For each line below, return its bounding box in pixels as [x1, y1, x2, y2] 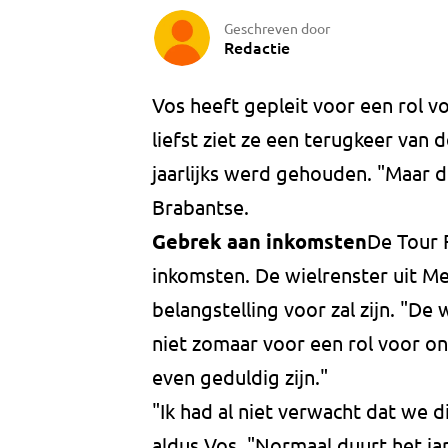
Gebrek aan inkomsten [152, 228, 367, 255]
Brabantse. [152, 194, 249, 220]
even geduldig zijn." [152, 364, 328, 390]
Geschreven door [224, 18, 330, 37]
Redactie [224, 35, 290, 58]
